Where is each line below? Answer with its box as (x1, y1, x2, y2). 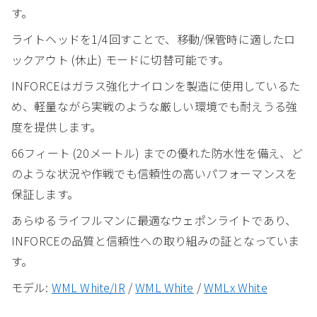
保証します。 (11, 185, 79, 202)
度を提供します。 (11, 117, 102, 135)
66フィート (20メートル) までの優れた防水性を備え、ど (11, 144, 303, 161)
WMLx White (204, 278, 267, 296)
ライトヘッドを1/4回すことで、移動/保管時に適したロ (11, 30, 296, 47)
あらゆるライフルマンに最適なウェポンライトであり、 (11, 211, 296, 229)
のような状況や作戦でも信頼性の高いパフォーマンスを (11, 164, 298, 182)
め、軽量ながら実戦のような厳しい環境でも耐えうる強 (11, 97, 298, 115)
